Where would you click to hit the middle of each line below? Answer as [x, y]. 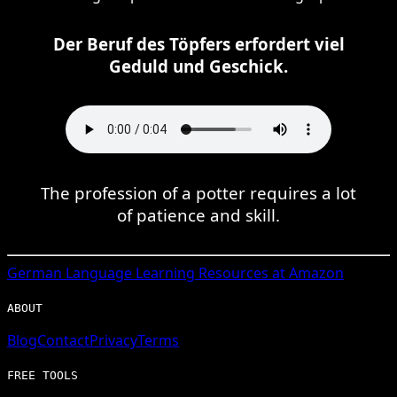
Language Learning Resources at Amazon [203, 272]
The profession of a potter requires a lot [198, 192]
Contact [63, 340]
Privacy [113, 340]
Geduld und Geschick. [198, 66]
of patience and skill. [198, 214]
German [35, 272]
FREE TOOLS [43, 375]
